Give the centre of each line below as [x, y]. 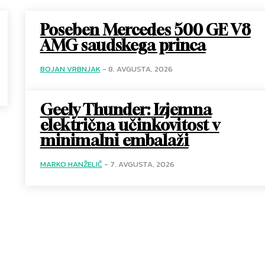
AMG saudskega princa [123, 46]
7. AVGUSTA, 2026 [142, 164]
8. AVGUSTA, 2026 [140, 69]
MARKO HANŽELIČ [71, 164]
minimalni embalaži [114, 141]
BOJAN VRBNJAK [70, 69]
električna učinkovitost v [130, 125]
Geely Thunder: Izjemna [126, 110]
